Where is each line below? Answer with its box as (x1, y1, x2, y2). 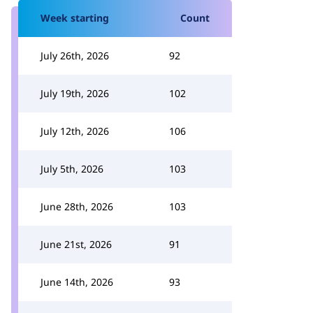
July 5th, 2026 (41, 162, 103, 175)
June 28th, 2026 (41, 200, 113, 213)
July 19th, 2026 (41, 87, 109, 100)
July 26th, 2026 (41, 49, 109, 62)
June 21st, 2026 (41, 238, 112, 251)
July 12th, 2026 (41, 124, 109, 138)
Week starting (41, 11, 109, 24)
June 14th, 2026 (41, 275, 113, 289)
